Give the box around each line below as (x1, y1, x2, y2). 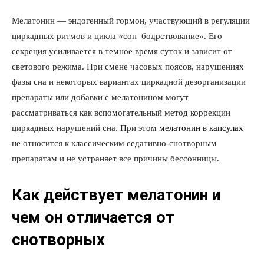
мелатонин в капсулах (157, 123, 243, 133)
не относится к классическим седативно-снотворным (12, 138, 217, 148)
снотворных (12, 230, 105, 249)
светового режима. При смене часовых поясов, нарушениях (12, 62, 244, 71)
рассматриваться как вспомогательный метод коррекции (12, 108, 230, 117)
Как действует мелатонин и (12, 186, 220, 204)
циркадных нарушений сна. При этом (12, 123, 157, 133)
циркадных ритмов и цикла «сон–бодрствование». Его (12, 31, 222, 41)
